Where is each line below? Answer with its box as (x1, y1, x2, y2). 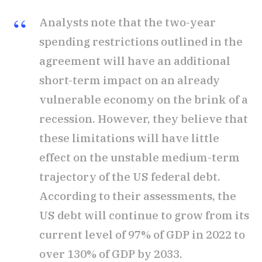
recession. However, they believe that (39, 112, 248, 126)
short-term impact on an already (39, 73, 220, 88)
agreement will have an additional (39, 54, 230, 68)
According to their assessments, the (39, 189, 236, 204)
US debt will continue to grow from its (39, 208, 249, 223)
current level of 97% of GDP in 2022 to (39, 227, 245, 242)
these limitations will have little (39, 131, 219, 146)
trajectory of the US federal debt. (39, 170, 220, 184)
